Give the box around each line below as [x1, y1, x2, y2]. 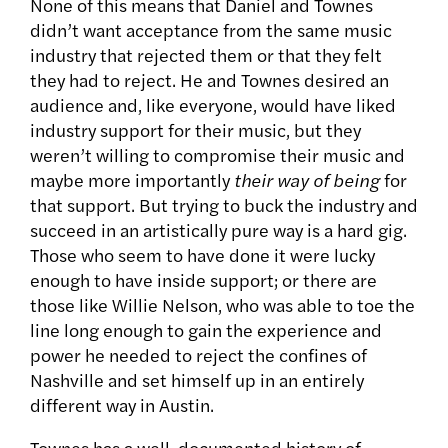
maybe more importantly [30, 167, 234, 193]
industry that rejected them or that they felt [30, 42, 382, 68]
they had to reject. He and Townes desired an [30, 67, 389, 93]
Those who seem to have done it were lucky [30, 242, 375, 268]
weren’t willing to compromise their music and [30, 142, 405, 168]
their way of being [234, 167, 380, 193]
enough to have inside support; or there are [30, 267, 377, 293]
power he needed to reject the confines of [30, 342, 367, 368]
